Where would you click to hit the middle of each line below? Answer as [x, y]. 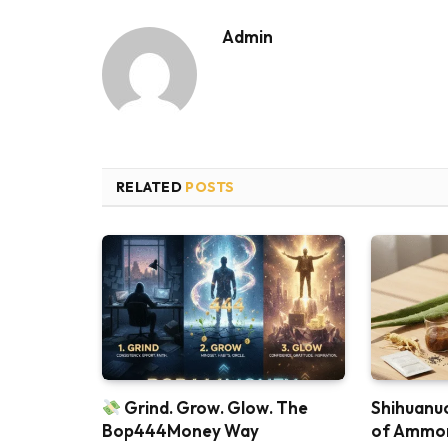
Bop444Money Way [180, 431]
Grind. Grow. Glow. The [215, 408]
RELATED [151, 187]
